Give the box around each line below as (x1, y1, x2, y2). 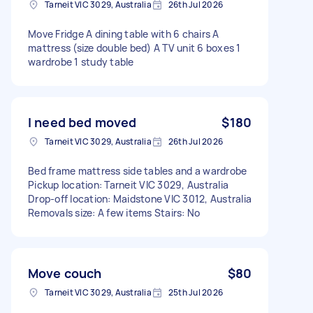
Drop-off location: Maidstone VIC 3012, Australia (28, 191, 252, 205)
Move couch (28, 264, 102, 282)
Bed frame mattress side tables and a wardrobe (28, 163, 247, 177)
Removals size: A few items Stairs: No (28, 205, 201, 219)
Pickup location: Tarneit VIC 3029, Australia (28, 177, 228, 191)
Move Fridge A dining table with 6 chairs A (28, 27, 219, 41)
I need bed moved (28, 113, 137, 131)
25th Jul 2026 (168, 286, 223, 298)
